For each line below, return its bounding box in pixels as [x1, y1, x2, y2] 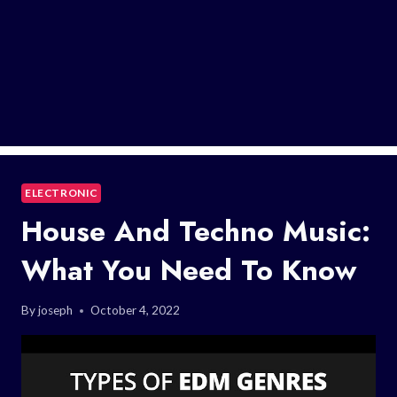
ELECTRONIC [25, 185, 97, 199]
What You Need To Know [21, 249, 356, 291]
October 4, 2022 [90, 303, 181, 318]
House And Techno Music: [21, 210, 370, 252]
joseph [38, 303, 74, 318]
